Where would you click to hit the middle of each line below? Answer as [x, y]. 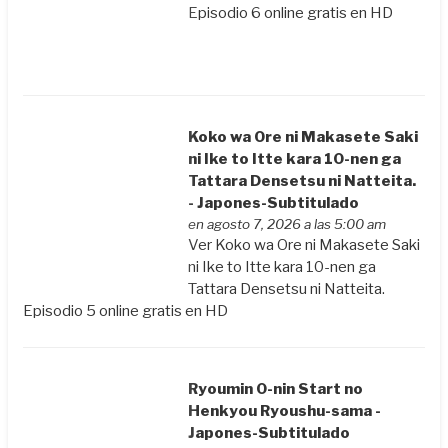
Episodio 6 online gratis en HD [291, 12]
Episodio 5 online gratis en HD [126, 311]
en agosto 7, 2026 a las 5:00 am [287, 224]
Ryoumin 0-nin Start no [276, 389]
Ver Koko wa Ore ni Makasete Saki [304, 245]
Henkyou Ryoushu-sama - [285, 411]
